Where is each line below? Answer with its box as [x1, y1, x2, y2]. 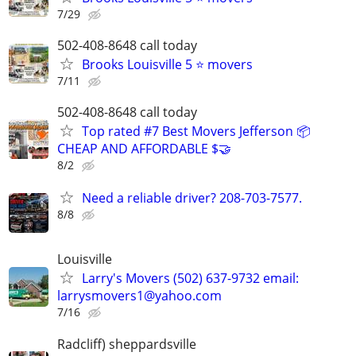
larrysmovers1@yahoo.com [57, 287, 222, 305]
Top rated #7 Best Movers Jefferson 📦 [82, 122, 311, 140]
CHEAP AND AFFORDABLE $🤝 [57, 139, 231, 157]
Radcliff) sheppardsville [57, 335, 196, 353]
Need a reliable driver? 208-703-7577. [82, 189, 302, 207]
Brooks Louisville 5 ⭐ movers [82, 55, 253, 73]
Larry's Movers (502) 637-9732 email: [82, 269, 299, 288]
